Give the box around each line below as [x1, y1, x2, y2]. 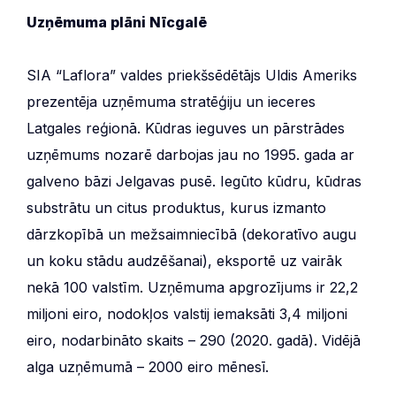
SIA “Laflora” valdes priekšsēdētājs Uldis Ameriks [27, 65, 357, 84]
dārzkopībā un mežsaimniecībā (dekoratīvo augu [27, 225, 356, 243]
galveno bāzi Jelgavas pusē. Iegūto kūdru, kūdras [27, 171, 362, 190]
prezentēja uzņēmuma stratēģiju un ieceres [27, 92, 316, 110]
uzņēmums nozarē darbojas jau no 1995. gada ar [27, 145, 354, 164]
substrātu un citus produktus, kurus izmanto [27, 198, 326, 217]
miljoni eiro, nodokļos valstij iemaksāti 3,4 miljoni [27, 304, 347, 323]
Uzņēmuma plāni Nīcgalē [27, 12, 207, 31]
